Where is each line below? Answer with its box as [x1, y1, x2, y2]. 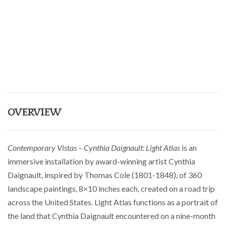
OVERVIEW [8, 106, 61, 118]
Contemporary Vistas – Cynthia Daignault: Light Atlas [8, 142, 180, 152]
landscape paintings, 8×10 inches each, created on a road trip [8, 183, 215, 193]
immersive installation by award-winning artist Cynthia [8, 156, 195, 166]
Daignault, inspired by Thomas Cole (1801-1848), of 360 [8, 169, 202, 180]
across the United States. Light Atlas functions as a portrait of [8, 197, 218, 207]
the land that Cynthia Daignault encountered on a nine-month [8, 210, 215, 220]
